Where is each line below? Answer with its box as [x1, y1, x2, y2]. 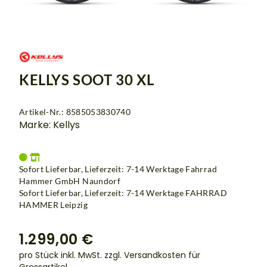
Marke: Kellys [19, 118, 80, 132]
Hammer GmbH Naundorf [19, 176, 121, 187]
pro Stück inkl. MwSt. [19, 249, 104, 262]
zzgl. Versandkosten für [104, 249, 200, 262]
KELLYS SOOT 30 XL [19, 71, 154, 89]
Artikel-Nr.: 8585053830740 [19, 107, 131, 117]
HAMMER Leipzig [19, 200, 88, 210]
